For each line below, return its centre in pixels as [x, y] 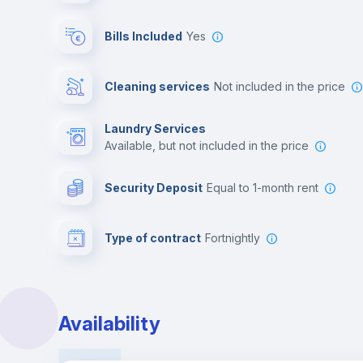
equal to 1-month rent [266, 188]
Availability [109, 324]
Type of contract [153, 238]
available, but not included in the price [210, 145]
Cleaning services [157, 86]
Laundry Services [155, 128]
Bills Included [143, 36]
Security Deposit [154, 188]
